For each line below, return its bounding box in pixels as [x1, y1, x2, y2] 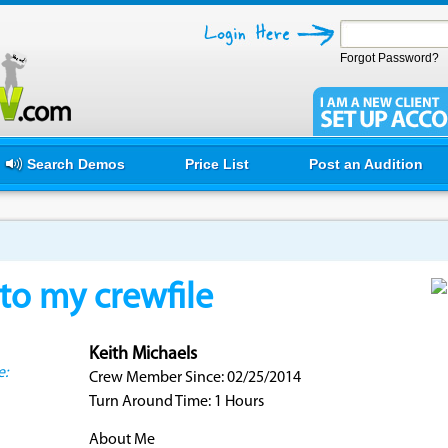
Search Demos [26, 156, 125, 172]
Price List [184, 156, 249, 172]
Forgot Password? [339, 51, 439, 65]
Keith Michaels [88, 345, 197, 364]
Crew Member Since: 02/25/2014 [88, 370, 301, 386]
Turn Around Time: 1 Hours [88, 394, 264, 410]
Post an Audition [308, 156, 423, 172]
